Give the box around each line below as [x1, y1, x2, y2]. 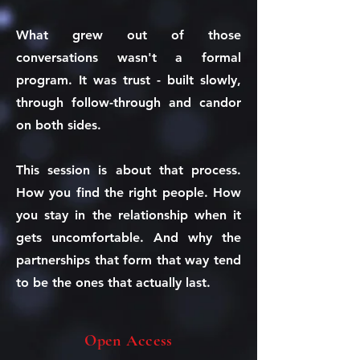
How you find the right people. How [16, 185, 241, 200]
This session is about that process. [16, 162, 241, 178]
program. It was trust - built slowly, [16, 72, 241, 88]
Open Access [84, 331, 173, 350]
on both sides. [16, 117, 101, 133]
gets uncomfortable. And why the [16, 230, 241, 245]
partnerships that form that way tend [16, 252, 241, 268]
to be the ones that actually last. [16, 275, 211, 290]
